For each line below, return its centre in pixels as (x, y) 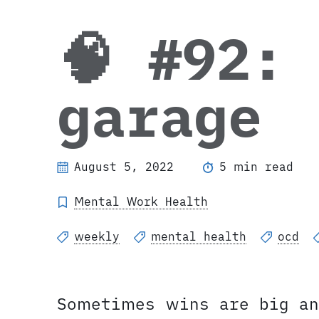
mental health (199, 237)
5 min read (256, 167)
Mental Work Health (141, 202)
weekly (97, 237)
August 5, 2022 (124, 167)
